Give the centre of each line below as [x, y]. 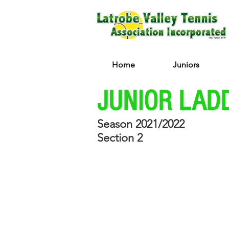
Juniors [186, 65]
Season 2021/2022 [141, 124]
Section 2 [120, 138]
